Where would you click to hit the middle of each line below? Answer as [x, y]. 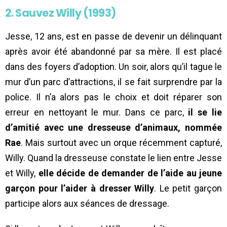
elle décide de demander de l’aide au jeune [130, 173]
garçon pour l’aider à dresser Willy [80, 188]
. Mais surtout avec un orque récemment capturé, [121, 143]
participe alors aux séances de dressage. [87, 204]
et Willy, [22, 173]
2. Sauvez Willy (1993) [61, 13]
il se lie [205, 112]
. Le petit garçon [188, 188]
